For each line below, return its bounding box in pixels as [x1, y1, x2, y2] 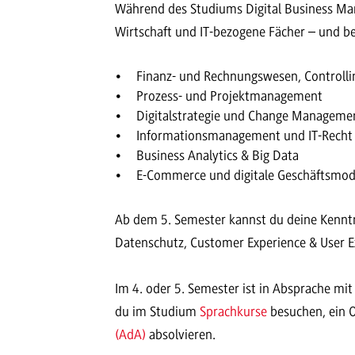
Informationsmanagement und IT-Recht [136, 128, 353, 144]
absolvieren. [146, 326, 216, 342]
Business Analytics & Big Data [136, 147, 299, 164]
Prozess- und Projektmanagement [136, 88, 323, 105]
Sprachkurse [200, 303, 267, 319]
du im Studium [115, 303, 200, 319]
